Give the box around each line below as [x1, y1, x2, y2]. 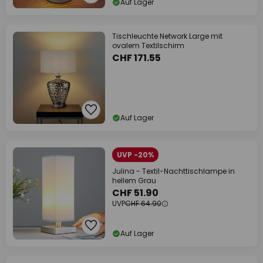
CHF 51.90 [112, 186, 159, 200]
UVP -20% [117, 150, 154, 160]
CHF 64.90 [125, 198, 161, 208]
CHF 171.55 [112, 51, 161, 65]
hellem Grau [112, 176, 156, 186]
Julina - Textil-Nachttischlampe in [112, 166, 235, 176]
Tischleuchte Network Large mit [112, 31, 222, 41]
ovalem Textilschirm [112, 41, 184, 50]
